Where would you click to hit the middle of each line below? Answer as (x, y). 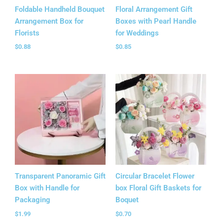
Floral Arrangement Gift (154, 9)
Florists (27, 33)
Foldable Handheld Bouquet (60, 9)
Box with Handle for (47, 188)
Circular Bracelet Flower (155, 176)
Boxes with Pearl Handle (156, 21)
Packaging (33, 200)
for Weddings (137, 33)
